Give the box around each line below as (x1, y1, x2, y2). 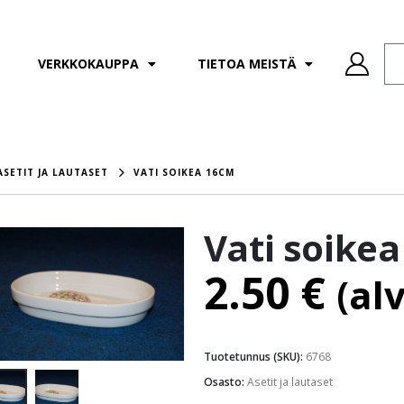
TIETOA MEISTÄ (197, 55, 296, 72)
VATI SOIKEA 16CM (133, 166, 235, 179)
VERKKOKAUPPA (37, 55, 139, 72)
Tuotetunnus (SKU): (203, 348, 306, 364)
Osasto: (203, 373, 247, 390)
